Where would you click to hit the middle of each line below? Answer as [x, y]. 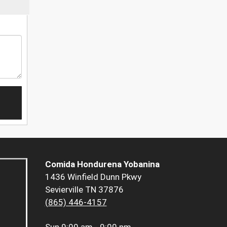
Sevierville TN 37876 [84, 190]
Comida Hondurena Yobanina [102, 164]
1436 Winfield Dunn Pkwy [93, 177]
